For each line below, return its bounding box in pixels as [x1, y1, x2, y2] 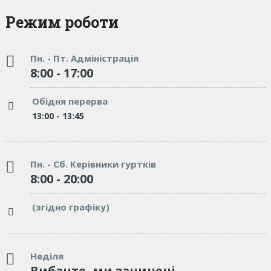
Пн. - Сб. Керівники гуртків [30, 157, 156, 170]
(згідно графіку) [31, 200, 109, 213]
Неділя [30, 249, 64, 262]
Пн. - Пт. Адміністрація [30, 51, 139, 64]
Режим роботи [5, 11, 119, 32]
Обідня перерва [31, 94, 108, 107]
